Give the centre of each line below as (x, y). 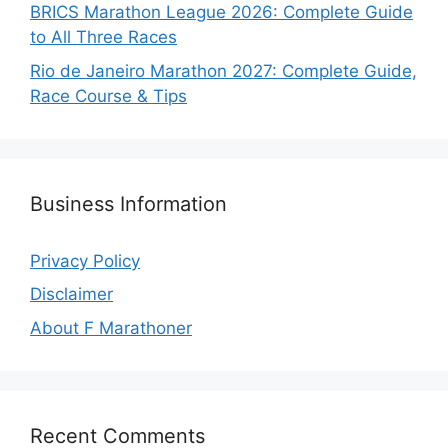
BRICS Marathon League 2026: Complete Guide (221, 12)
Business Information (128, 203)
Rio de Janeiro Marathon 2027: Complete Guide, (223, 70)
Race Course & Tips (108, 95)
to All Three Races (103, 37)
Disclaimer (71, 294)
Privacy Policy (85, 260)
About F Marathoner (111, 327)
